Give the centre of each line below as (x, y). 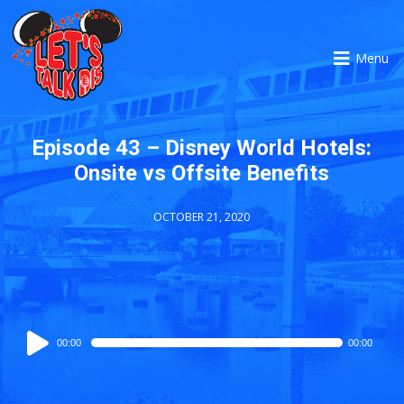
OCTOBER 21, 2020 (202, 217)
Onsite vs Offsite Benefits (202, 173)
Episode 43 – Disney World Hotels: (202, 148)
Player (32, 357)
